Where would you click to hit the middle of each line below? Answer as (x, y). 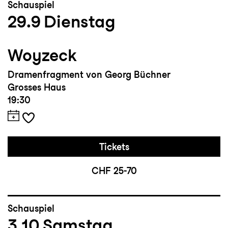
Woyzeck (42, 55)
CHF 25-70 (114, 171)
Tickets (114, 147)
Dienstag (80, 22)
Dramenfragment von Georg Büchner (89, 75)
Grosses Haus (37, 88)
